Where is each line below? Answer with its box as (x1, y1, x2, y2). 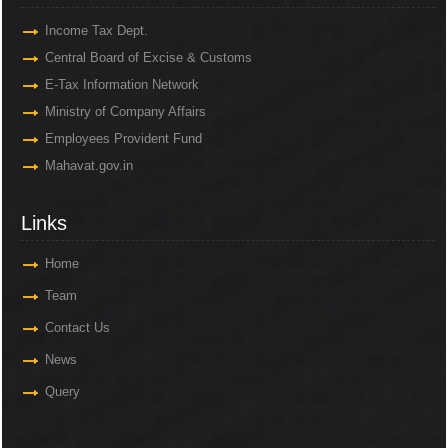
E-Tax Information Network (45, 77, 200, 93)
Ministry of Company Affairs (45, 104, 207, 120)
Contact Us (45, 320, 111, 336)
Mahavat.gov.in (45, 158, 134, 174)
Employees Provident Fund (45, 131, 203, 147)
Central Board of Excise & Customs (45, 50, 253, 66)
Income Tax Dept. (45, 23, 149, 39)
